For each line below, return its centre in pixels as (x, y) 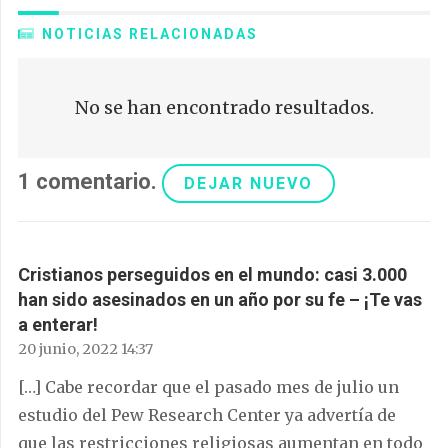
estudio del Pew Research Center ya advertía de (207, 414)
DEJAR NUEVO (248, 183)
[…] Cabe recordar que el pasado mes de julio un (208, 386)
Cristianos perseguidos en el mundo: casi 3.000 (212, 274)
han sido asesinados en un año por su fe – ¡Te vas (220, 299)
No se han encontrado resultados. (224, 108)
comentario (93, 181)
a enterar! (58, 324)
